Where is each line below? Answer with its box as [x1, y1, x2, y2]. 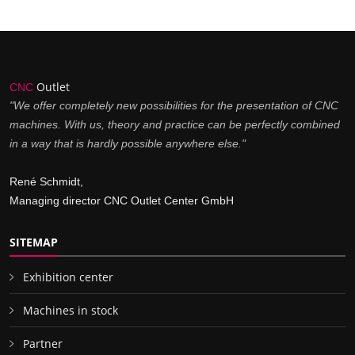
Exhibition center [23, 269, 113, 284]
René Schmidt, [10, 175, 83, 188]
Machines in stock [23, 303, 118, 318]
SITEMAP [10, 235, 58, 250]
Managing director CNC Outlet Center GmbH [10, 194, 234, 207]
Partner [23, 336, 63, 351]
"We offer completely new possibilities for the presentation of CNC [10, 99, 338, 112]
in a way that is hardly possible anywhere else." [10, 137, 246, 150]
